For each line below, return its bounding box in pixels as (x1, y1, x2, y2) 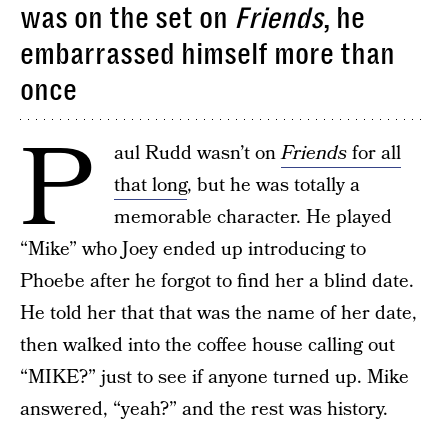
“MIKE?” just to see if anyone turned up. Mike (20, 364, 409, 391)
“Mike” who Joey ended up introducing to (20, 236, 366, 263)
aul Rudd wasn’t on (114, 140, 281, 167)
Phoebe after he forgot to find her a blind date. (20, 268, 414, 295)
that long (114, 172, 187, 199)
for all (347, 140, 401, 167)
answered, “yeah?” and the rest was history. (20, 396, 388, 423)
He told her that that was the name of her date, (20, 300, 417, 327)
